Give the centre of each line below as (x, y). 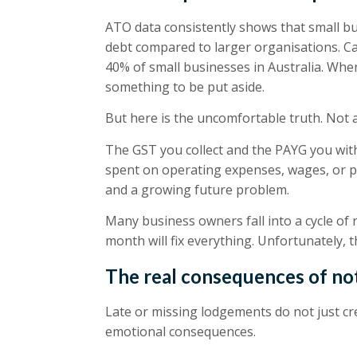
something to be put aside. (185, 87)
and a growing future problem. (197, 189)
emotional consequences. (180, 331)
